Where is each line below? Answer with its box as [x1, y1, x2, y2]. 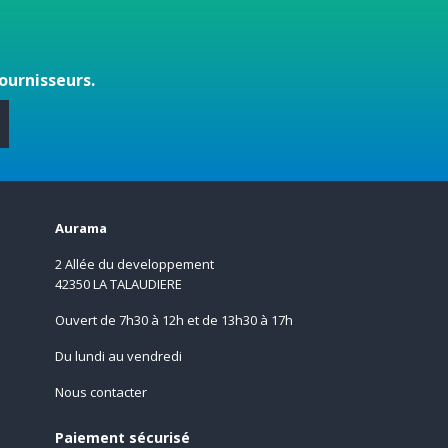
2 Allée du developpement [54, 254, 214, 273]
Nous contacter [54, 382, 147, 401]
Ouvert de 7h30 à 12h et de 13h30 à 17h [54, 310, 296, 329]
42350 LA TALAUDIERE [54, 274, 182, 293]
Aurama [54, 218, 107, 237]
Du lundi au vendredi [54, 346, 182, 365]
